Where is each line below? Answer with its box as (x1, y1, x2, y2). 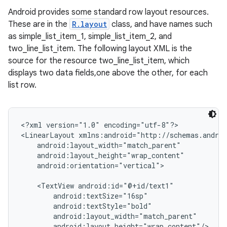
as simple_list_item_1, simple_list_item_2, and (8, 31, 172, 42)
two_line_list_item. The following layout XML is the (8, 44, 192, 54)
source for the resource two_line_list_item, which (8, 56, 190, 66)
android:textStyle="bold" (21, 201, 152, 211)
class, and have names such (109, 19, 212, 29)
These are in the (8, 19, 69, 29)
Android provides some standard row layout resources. (8, 7, 209, 17)
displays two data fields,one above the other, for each (8, 68, 208, 78)
